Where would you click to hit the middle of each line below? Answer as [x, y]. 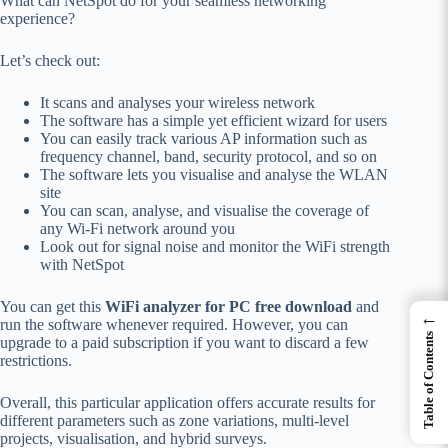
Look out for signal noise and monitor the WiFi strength [215, 247]
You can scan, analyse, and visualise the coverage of [204, 211]
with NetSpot [82, 265]
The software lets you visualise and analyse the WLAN [214, 175]
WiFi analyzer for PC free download [228, 307]
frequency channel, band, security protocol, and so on [208, 157]
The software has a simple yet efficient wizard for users [213, 121]
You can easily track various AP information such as [203, 139]
